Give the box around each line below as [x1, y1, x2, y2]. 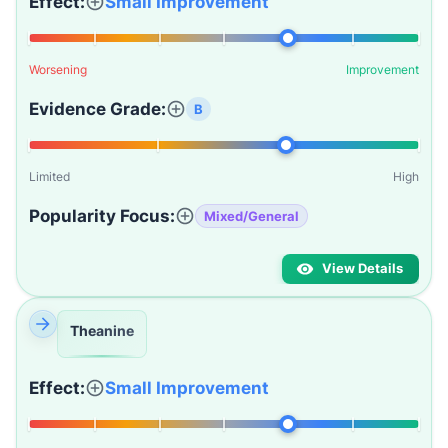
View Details [322, 261, 403, 276]
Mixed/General [204, 207, 299, 224]
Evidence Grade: [29, 99, 166, 119]
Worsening [29, 62, 87, 77]
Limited [29, 169, 70, 184]
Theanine [70, 322, 134, 339]
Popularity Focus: [29, 206, 175, 226]
